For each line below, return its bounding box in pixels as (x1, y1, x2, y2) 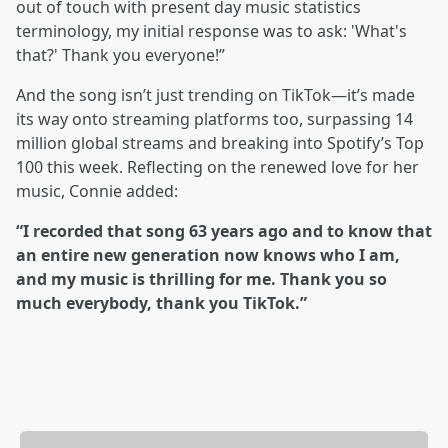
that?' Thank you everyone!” (16, 44, 225, 66)
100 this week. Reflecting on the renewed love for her (16, 156, 419, 178)
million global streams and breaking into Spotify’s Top (16, 132, 424, 154)
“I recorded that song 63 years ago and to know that (16, 220, 432, 242)
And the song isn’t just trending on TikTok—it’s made (16, 84, 415, 106)
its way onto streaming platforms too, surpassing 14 (16, 108, 413, 130)
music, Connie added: (16, 180, 178, 202)
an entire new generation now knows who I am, (16, 244, 400, 266)
